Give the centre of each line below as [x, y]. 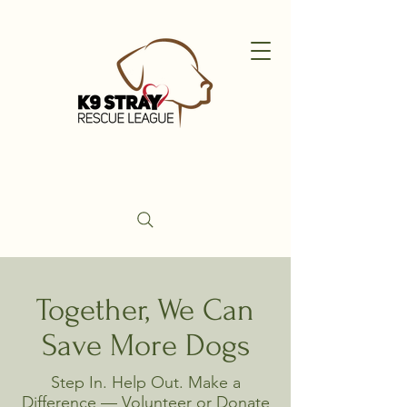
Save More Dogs [145, 346]
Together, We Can [145, 310]
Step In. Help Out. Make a [145, 382]
